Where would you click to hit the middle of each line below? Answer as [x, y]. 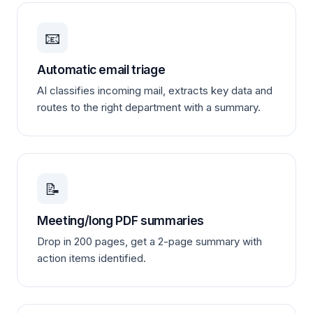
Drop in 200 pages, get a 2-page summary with [150, 241]
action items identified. [92, 258]
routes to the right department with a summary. [149, 107]
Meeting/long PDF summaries [121, 220]
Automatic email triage [101, 70]
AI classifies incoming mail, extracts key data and [155, 90]
